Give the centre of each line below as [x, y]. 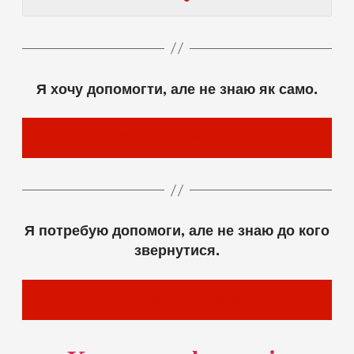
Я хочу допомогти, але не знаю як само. [177, 90]
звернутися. [177, 252]
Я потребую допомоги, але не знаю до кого [177, 232]
